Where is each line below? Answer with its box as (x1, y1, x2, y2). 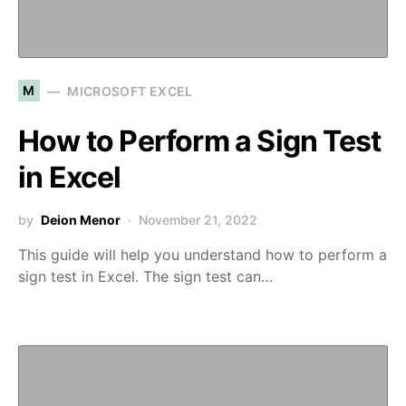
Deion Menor (41, 212, 121, 227)
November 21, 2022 (139, 212, 257, 227)
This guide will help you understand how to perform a (18, 246, 387, 264)
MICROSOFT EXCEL (67, 82, 193, 99)
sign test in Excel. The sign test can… (18, 267, 273, 285)
